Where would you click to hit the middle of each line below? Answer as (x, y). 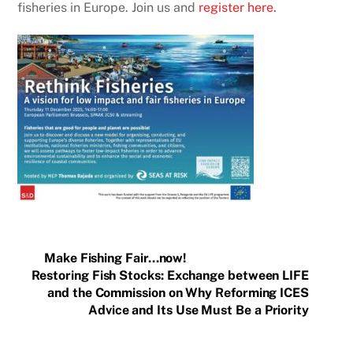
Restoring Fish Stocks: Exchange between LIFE (170, 275)
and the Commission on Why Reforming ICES (178, 292)
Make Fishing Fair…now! (116, 258)
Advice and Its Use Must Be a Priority (198, 310)
